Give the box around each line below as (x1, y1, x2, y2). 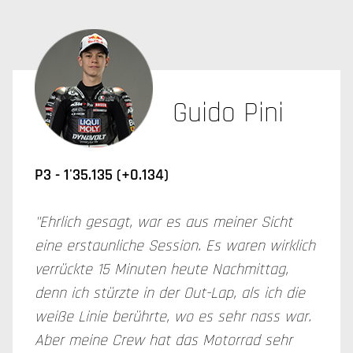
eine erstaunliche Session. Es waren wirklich (35, 236, 315, 256)
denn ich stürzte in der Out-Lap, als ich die (35, 283, 305, 303)
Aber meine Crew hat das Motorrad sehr (35, 330, 292, 351)
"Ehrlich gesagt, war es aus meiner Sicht (35, 212, 292, 232)
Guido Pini (173, 95, 284, 131)
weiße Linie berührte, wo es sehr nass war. (35, 307, 311, 327)
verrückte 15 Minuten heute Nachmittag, (35, 259, 288, 280)
